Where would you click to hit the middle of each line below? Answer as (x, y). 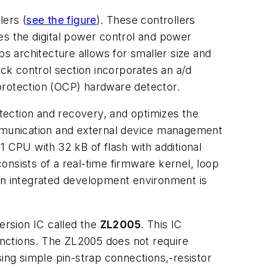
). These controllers (146, 20)
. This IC (162, 225)
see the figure (61, 20)
